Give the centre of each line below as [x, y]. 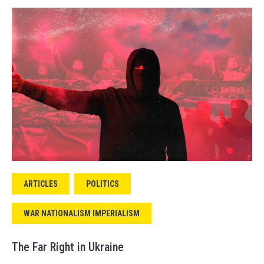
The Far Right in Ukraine [68, 247]
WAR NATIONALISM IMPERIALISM [82, 213]
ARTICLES [41, 184]
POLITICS [103, 184]
